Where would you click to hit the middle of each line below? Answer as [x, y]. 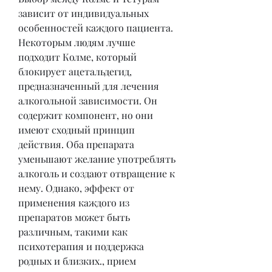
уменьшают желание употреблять [97, 158]
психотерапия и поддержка [81, 246]
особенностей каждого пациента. [96, 27]
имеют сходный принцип [76, 129]
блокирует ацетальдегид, [75, 71]
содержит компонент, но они [86, 115]
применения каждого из [74, 202]
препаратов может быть [74, 217]
